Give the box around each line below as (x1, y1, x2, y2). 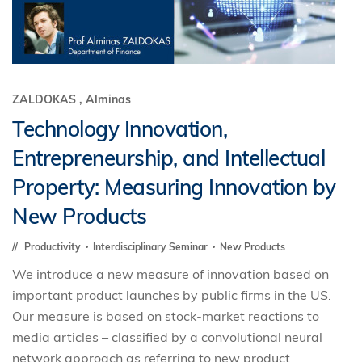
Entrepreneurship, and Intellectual (12, 145, 325, 171)
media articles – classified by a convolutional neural (12, 329, 322, 345)
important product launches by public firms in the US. (12, 287, 331, 303)
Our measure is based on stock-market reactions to (12, 308, 319, 324)
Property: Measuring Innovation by (12, 174, 336, 200)
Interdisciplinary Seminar (93, 241, 210, 253)
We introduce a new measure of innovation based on (12, 266, 329, 282)
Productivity (24, 241, 83, 253)
